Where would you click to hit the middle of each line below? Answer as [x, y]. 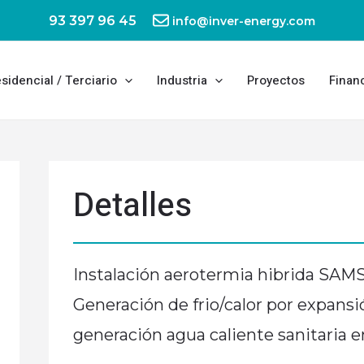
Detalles [132, 206]
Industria [182, 81]
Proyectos [276, 81]
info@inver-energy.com [244, 21]
